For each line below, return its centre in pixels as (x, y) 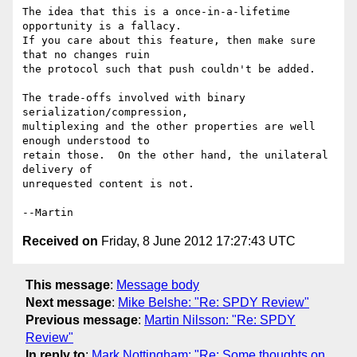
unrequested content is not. (108, 184)
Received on (60, 241)
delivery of (57, 170)
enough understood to (86, 141)
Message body (158, 284)
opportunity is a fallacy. (102, 26)
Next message (69, 302)
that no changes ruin (86, 55)
